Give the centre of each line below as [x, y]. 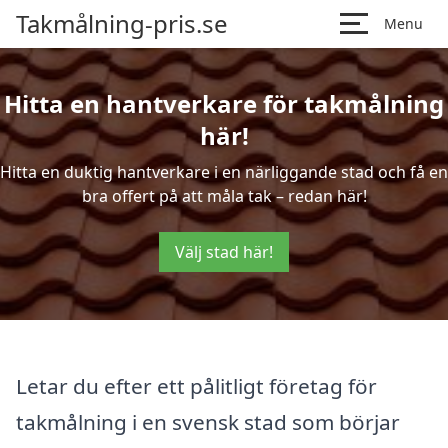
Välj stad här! [224, 252]
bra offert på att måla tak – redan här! [224, 196]
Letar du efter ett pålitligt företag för [196, 386]
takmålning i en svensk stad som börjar [208, 422]
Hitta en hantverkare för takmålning [224, 103]
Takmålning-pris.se [122, 23]
